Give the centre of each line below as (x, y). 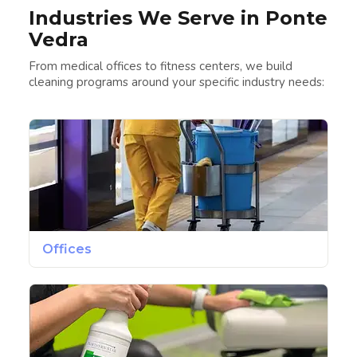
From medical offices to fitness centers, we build (161, 67)
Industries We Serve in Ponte (178, 18)
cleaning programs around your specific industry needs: (177, 82)
